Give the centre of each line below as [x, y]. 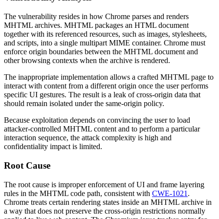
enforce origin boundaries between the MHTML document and [101, 52]
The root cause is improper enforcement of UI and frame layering [104, 184]
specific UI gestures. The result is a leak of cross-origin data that [102, 95]
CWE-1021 [170, 193]
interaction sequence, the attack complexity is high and [88, 138]
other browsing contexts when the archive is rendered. [87, 61]
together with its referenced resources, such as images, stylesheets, [105, 34]
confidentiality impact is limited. [53, 147]
